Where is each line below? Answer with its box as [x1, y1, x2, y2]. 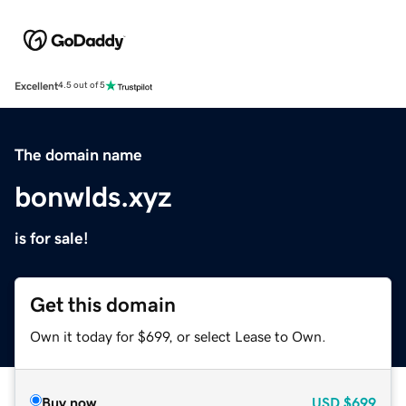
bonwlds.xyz [14, 181, 172, 211]
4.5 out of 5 [58, 81, 105, 91]
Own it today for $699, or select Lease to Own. [30, 328, 326, 343]
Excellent [14, 80, 58, 92]
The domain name [14, 146, 142, 163]
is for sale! [14, 229, 89, 246]
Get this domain [30, 294, 176, 315]
